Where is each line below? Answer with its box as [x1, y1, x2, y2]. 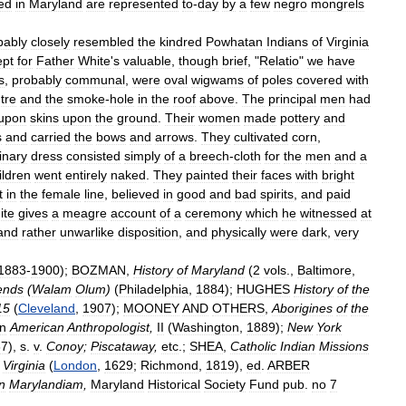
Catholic [230, 338, 276, 353]
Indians [266, 34, 308, 49]
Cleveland [18, 300, 75, 315]
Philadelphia [119, 281, 188, 296]
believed [111, 186, 159, 201]
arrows [155, 129, 194, 144]
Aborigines [272, 300, 333, 315]
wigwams [191, 72, 244, 87]
